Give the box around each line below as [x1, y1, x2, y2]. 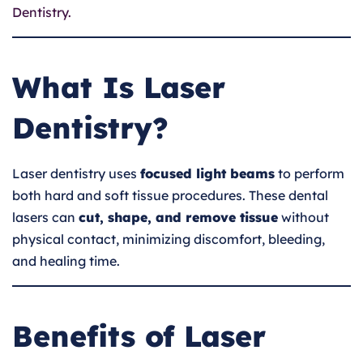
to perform [275, 164, 344, 181]
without [278, 208, 329, 225]
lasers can [12, 208, 79, 225]
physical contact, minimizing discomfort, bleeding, [12, 230, 325, 247]
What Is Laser [12, 68, 225, 105]
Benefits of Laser [12, 317, 266, 354]
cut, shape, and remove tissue [79, 208, 278, 225]
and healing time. [12, 252, 120, 269]
